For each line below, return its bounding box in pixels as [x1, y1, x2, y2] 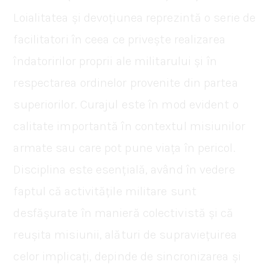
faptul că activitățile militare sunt [13, 184, 197, 198]
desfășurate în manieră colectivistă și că [13, 206, 234, 220]
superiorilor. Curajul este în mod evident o [13, 97, 239, 111]
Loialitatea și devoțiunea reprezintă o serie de [13, 10, 256, 25]
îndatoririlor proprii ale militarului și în [13, 54, 217, 68]
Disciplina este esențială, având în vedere [13, 162, 235, 177]
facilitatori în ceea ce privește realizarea [13, 32, 225, 46]
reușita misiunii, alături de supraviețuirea [13, 227, 237, 242]
